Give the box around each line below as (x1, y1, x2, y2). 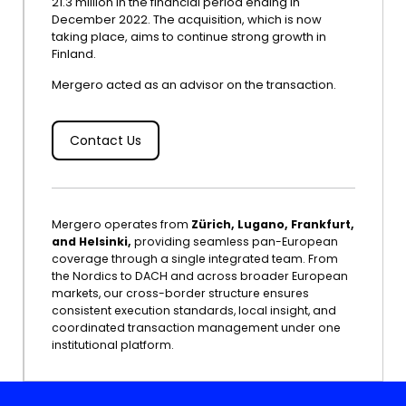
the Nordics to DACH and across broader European (52, 268, 348, 284)
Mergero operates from (52, 217, 191, 232)
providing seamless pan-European (131, 234, 338, 249)
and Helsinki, (52, 234, 131, 249)
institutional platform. (52, 337, 174, 353)
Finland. (52, 45, 96, 63)
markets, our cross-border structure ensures (52, 285, 309, 301)
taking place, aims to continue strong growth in (52, 28, 326, 45)
